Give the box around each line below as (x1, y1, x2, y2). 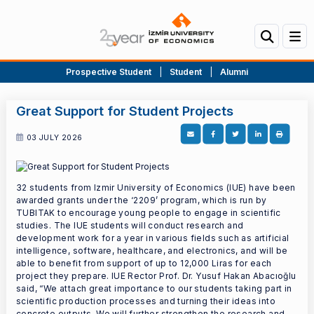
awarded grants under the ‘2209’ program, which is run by (16, 195, 267, 206)
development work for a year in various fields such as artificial (16, 233, 289, 244)
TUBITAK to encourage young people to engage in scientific (16, 207, 281, 219)
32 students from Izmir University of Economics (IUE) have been (16, 182, 296, 193)
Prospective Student (66, 67, 151, 78)
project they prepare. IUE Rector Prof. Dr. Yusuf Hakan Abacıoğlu (16, 271, 296, 282)
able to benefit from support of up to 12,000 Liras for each (16, 258, 272, 269)
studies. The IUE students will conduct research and (16, 220, 244, 231)
